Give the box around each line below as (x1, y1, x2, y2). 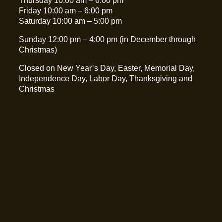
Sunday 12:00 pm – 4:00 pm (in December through (19, 35, 196, 44)
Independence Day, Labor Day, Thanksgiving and (19, 74, 193, 83)
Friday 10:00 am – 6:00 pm (19, 6, 113, 15)
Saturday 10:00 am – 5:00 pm (19, 17, 122, 26)
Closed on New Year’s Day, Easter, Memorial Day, (19, 64, 195, 73)
